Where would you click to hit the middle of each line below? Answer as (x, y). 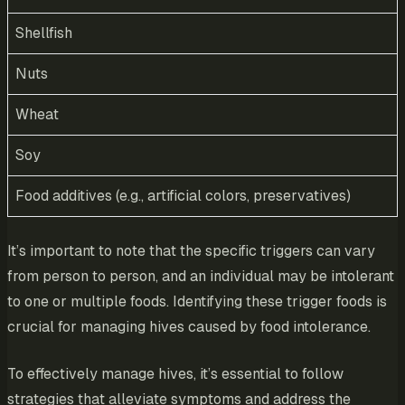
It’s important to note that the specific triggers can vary (191, 251)
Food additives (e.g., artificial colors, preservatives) (183, 196)
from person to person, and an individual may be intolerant (201, 277)
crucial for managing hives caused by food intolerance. (189, 327)
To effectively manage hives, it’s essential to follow (175, 374)
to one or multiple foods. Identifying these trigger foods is (197, 302)
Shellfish (44, 33)
